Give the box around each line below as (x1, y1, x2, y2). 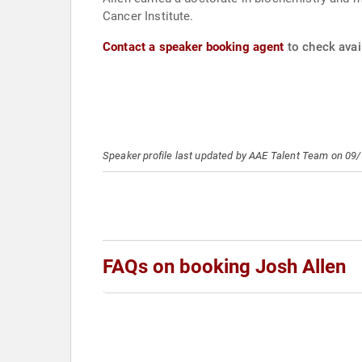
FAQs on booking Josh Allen (103, 255, 346, 278)
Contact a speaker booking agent (103, 40, 284, 54)
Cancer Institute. (103, 9, 194, 23)
